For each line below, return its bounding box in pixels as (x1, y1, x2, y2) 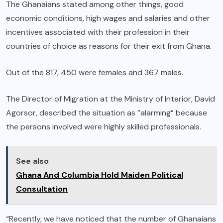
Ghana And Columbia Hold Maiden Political (16, 169, 183, 180)
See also (16, 155, 49, 166)
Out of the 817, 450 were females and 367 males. (6, 67, 183, 78)
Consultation (16, 183, 68, 194)
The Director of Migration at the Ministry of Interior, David (6, 93, 215, 104)
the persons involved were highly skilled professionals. (6, 121, 201, 132)
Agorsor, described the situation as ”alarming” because (6, 107, 207, 118)
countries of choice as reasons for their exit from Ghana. (6, 40, 212, 51)
